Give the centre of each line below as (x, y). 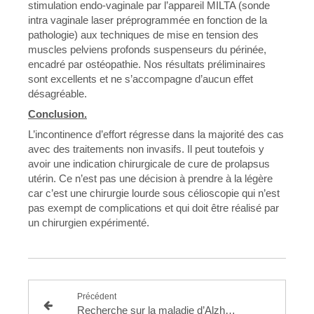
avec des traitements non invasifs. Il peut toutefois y (146, 149)
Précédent (96, 296)
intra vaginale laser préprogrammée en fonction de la (148, 20)
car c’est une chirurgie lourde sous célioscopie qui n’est (154, 193)
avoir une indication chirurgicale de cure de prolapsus (149, 164)
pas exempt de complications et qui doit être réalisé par (153, 208)
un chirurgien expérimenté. (89, 223)
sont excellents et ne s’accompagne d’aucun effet (141, 79)
